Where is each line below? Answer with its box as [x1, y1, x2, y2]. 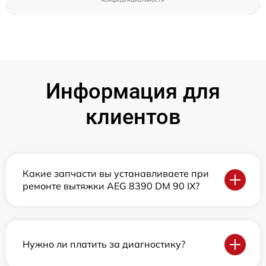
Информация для [46, 78, 220, 104]
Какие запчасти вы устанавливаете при [23, 167, 209, 179]
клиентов [85, 104, 181, 129]
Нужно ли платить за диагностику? [23, 238, 185, 251]
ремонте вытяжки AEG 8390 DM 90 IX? [23, 179, 199, 192]
